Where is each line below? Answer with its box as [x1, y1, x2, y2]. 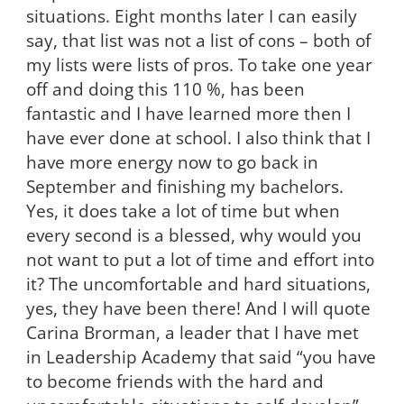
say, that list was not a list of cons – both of [25, 29, 371, 52]
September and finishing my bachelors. [25, 175, 344, 198]
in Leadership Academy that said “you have [25, 345, 376, 369]
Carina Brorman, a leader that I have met [25, 321, 359, 344]
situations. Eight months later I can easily [25, 5, 357, 28]
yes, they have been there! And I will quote [25, 297, 371, 320]
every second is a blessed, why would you [25, 224, 362, 247]
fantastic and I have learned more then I [25, 102, 351, 125]
